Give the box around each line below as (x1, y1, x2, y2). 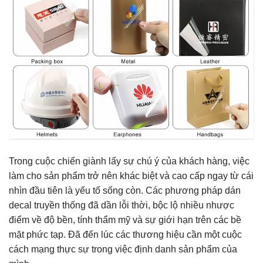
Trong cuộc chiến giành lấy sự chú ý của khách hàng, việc (9, 156, 249, 166)
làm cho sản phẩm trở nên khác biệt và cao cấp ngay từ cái (9, 170, 254, 181)
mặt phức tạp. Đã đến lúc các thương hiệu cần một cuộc (9, 229, 242, 240)
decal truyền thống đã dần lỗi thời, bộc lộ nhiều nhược (9, 200, 234, 210)
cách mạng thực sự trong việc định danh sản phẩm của (9, 244, 237, 254)
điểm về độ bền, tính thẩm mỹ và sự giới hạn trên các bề (9, 214, 241, 225)
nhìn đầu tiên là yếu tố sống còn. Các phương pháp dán (9, 185, 241, 195)
